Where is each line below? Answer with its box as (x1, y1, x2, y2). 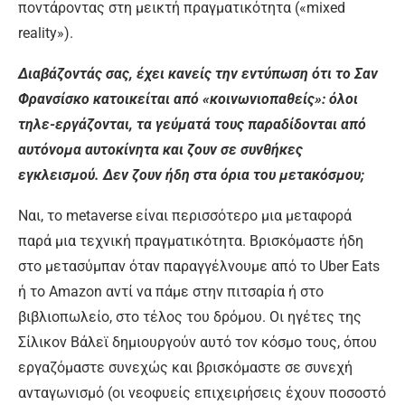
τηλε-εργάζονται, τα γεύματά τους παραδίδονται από (18, 115, 366, 133)
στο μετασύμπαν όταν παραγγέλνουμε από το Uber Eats (18, 257, 380, 275)
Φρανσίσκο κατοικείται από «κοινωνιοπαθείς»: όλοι (18, 89, 358, 108)
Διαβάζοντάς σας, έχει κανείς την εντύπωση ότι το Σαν (18, 64, 378, 82)
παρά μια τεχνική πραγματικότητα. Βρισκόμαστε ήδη (18, 231, 363, 250)
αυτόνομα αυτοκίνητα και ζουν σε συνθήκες (18, 140, 303, 158)
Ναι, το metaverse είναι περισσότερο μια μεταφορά (18, 206, 352, 224)
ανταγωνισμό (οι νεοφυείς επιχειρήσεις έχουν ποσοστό (18, 383, 386, 401)
